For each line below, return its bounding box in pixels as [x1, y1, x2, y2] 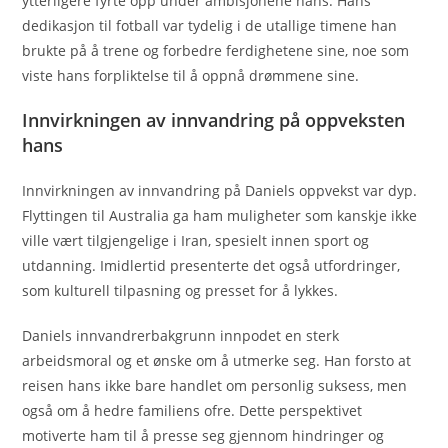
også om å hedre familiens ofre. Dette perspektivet [22, 400, 363, 420]
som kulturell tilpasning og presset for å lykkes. [22, 280, 339, 300]
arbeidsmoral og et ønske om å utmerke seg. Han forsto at [22, 350, 412, 370]
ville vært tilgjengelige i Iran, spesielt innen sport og [22, 230, 370, 250]
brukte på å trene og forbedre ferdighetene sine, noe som [22, 40, 410, 60]
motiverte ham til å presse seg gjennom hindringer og [22, 425, 385, 445]
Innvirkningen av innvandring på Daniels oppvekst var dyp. [22, 180, 418, 200]
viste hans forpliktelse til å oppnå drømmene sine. [22, 65, 360, 85]
